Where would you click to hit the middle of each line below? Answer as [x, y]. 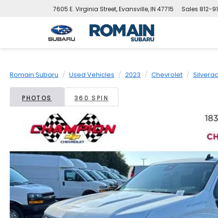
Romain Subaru [34, 75]
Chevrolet [167, 75]
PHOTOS [37, 98]
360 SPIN [91, 98]
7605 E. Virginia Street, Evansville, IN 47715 [113, 9]
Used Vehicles [92, 75]
